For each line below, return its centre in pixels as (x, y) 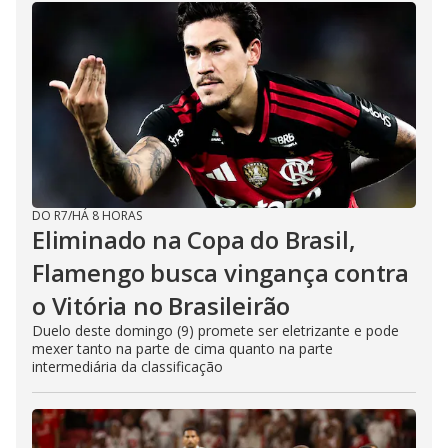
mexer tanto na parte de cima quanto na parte (182, 349)
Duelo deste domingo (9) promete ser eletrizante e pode (215, 331)
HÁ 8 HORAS (107, 216)
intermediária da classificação (127, 367)
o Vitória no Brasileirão (161, 306)
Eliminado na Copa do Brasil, (194, 240)
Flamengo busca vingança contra (220, 273)
